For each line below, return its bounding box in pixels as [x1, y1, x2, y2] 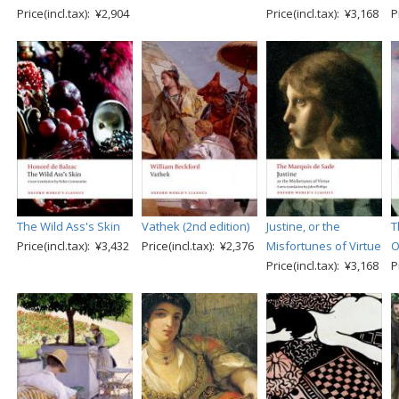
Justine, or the [266, 217, 340, 234]
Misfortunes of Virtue [266, 237, 381, 254]
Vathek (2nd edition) [142, 217, 249, 234]
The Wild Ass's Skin [17, 217, 120, 234]
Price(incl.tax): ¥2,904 [17, 4, 129, 21]
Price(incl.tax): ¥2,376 [142, 237, 254, 254]
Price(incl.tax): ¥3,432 [17, 237, 129, 254]
